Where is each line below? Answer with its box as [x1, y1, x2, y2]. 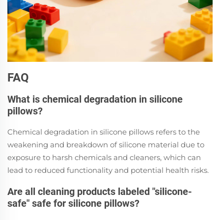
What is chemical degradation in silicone [7, 93, 183, 105]
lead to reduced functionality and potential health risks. [7, 165, 209, 175]
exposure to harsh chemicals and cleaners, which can [7, 152, 201, 162]
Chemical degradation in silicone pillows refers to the [7, 127, 200, 137]
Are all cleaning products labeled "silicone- [7, 185, 192, 197]
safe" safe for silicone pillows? [7, 197, 139, 209]
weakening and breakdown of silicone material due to [7, 139, 204, 149]
